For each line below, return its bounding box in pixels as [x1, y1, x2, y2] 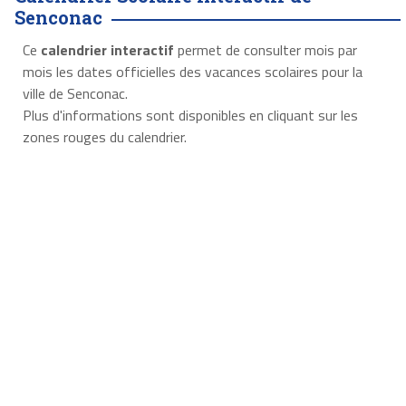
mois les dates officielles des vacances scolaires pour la [22, 61, 362, 83]
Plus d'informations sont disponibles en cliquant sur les [22, 104, 358, 127]
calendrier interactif [40, 39, 174, 62]
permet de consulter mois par [173, 39, 357, 62]
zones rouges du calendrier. [22, 126, 187, 149]
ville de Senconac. [22, 82, 128, 105]
